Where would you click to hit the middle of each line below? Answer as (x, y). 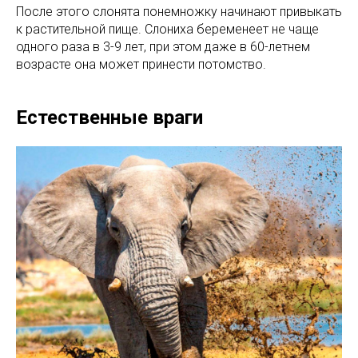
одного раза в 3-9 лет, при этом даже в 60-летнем (163, 46)
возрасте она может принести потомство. (141, 64)
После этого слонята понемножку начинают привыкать (179, 11)
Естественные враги (109, 117)
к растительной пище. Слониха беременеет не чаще (167, 29)
